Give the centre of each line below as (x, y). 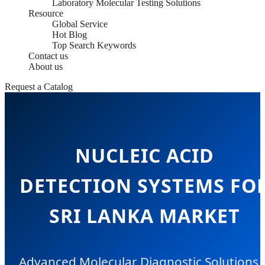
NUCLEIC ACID (144, 156)
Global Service (80, 24)
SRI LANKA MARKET (144, 216)
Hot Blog (70, 35)
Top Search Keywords (94, 45)
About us (46, 67)
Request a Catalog (39, 87)
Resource (46, 13)
